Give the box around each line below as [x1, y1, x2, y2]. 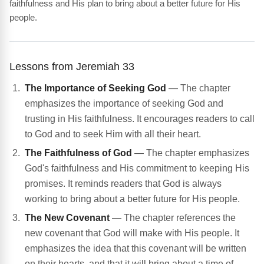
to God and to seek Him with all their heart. [25, 129, 201, 140]
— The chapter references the [110, 213, 236, 223]
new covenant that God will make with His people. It [25, 228, 239, 239]
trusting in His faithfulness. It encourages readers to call [25, 114, 255, 124]
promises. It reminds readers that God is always [25, 179, 222, 189]
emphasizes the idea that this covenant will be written [25, 243, 246, 254]
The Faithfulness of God [25, 148, 132, 159]
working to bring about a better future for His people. [25, 194, 240, 204]
